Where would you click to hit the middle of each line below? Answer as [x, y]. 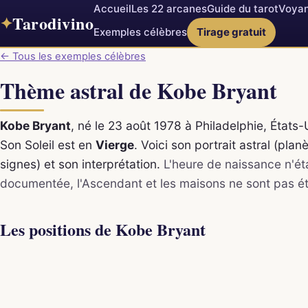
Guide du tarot [243, 9]
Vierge [115, 144]
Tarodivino [53, 23]
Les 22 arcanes [169, 9]
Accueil [112, 9]
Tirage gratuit [231, 32]
